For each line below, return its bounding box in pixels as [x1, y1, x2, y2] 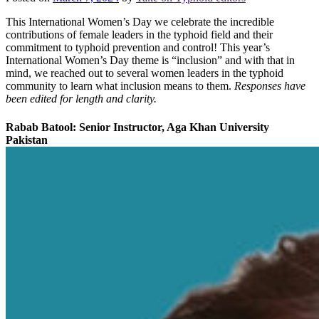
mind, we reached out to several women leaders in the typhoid [6, 67, 283, 80]
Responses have [234, 80, 305, 93]
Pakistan [6, 133, 48, 146]
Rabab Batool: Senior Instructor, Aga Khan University [6, 120, 269, 133]
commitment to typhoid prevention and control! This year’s [6, 41, 270, 54]
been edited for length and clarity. [6, 93, 157, 105]
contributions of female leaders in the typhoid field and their [6, 28, 273, 41]
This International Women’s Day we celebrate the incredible [6, 16, 274, 28]
